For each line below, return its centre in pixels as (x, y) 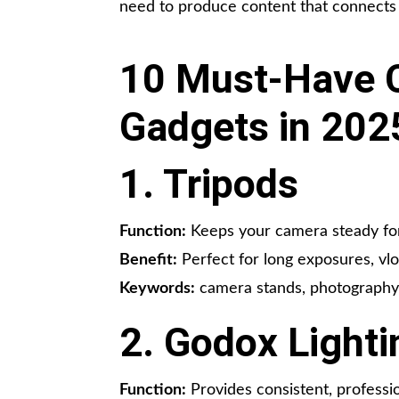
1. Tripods (209, 184)
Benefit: (149, 261)
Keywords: (158, 289)
